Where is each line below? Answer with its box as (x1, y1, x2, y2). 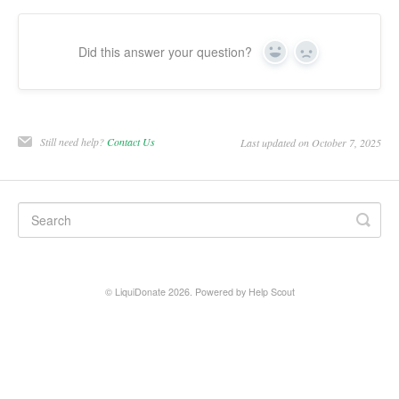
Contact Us (107, 134, 155, 150)
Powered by (194, 285, 248, 299)
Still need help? (40, 134, 107, 150)
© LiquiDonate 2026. (104, 285, 195, 299)
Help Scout (248, 285, 295, 299)
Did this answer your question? (78, 43, 252, 61)
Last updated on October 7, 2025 (240, 135, 381, 151)
